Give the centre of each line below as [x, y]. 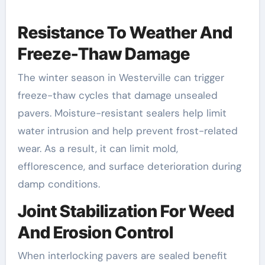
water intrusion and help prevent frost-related [127, 130]
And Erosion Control [95, 232]
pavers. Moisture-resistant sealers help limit [122, 113]
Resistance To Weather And [125, 33]
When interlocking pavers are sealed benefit [122, 256]
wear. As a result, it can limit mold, [98, 148]
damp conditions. [59, 184]
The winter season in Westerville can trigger [121, 77]
